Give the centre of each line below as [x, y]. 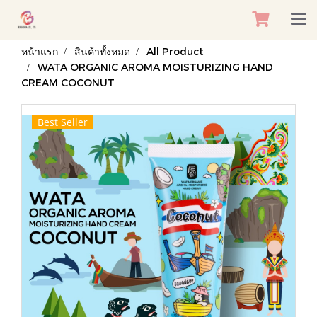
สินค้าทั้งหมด [102, 51]
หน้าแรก [40, 51]
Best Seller [63, 122]
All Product [175, 51]
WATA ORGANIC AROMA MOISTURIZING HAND [155, 67]
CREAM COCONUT [68, 82]
